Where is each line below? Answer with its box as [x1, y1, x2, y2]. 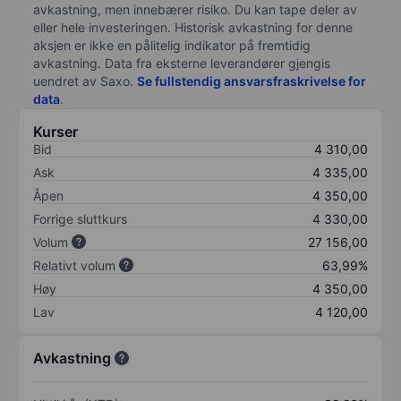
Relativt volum [33, 257, 115, 273]
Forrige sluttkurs [33, 210, 127, 226]
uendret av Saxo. [33, 73, 137, 89]
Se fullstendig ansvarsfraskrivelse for [137, 73, 366, 89]
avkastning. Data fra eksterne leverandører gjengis [33, 55, 330, 71]
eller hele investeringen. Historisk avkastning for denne [33, 19, 353, 35]
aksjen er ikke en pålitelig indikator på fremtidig [33, 37, 311, 53]
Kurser [33, 122, 78, 141]
